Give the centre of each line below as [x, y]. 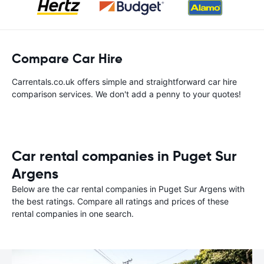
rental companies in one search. [73, 214]
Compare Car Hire [67, 59]
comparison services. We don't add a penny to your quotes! [126, 94]
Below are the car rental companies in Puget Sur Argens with [128, 189]
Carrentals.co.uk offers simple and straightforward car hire [124, 82]
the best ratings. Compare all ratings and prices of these [120, 201]
